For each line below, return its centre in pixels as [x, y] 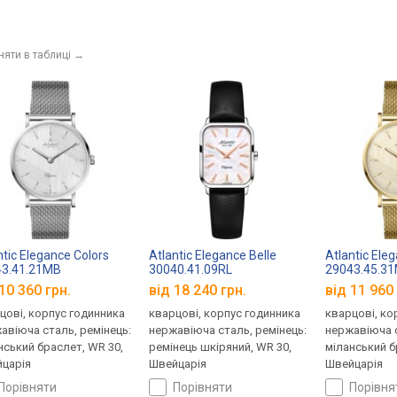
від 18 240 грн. [198, 291]
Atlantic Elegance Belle [213, 255]
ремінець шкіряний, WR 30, [221, 347]
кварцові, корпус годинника [225, 314]
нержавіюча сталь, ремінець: [228, 331]
